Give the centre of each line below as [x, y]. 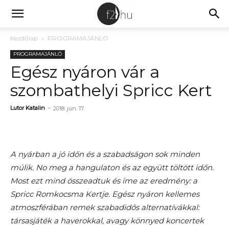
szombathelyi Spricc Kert [111, 90]
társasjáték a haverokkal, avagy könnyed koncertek [107, 221]
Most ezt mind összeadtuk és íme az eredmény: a [104, 181]
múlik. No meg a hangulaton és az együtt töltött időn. [112, 167]
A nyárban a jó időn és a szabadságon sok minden [105, 154]
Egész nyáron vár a [85, 72]
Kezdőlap [24, 38]
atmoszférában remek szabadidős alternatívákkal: [105, 207]
